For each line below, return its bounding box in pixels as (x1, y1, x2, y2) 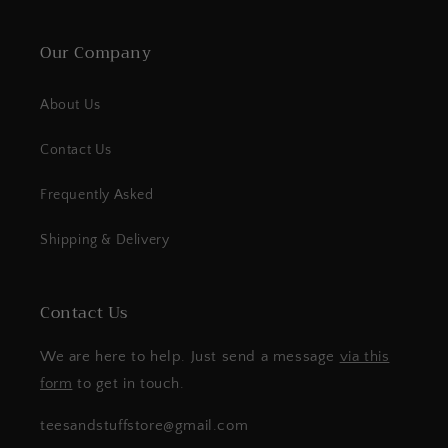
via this (339, 348, 390, 365)
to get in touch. (72, 375, 185, 392)
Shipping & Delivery (40, 232, 170, 248)
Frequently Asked (40, 187, 154, 203)
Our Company (40, 39, 152, 67)
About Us (40, 97, 101, 113)
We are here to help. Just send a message (40, 348, 340, 365)
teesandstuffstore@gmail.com (40, 417, 249, 434)
